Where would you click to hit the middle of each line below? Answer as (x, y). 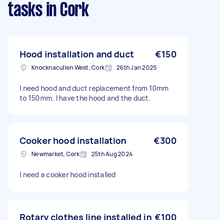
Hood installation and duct (77, 54)
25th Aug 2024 (112, 154)
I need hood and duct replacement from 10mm (94, 88)
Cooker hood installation (73, 140)
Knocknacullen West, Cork (68, 68)
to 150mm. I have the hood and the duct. (85, 98)
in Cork (66, 11)
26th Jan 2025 (137, 68)
